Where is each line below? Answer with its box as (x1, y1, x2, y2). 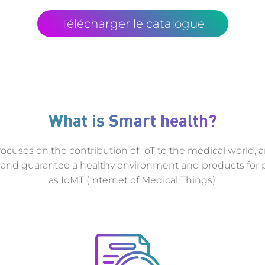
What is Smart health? (48, 109, 217, 131)
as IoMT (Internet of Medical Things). (48, 174, 217, 186)
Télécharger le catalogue (60, 17, 205, 31)
